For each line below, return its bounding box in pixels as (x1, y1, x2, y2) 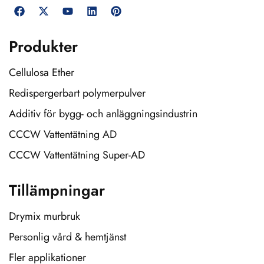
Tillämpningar (9, 179, 105, 202)
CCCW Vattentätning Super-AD (9, 147, 145, 163)
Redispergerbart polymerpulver (9, 85, 146, 101)
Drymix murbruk (9, 208, 80, 224)
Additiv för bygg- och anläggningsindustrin (9, 105, 197, 121)
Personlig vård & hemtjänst (9, 229, 126, 245)
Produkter (9, 35, 78, 58)
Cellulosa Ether (9, 64, 74, 80)
